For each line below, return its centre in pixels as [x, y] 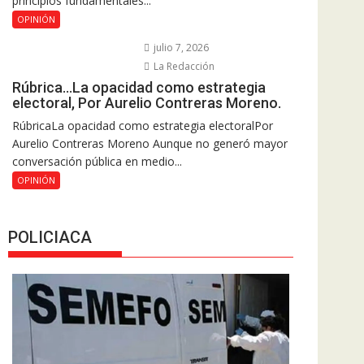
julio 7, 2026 [180, 48]
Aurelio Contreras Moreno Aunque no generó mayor [150, 144]
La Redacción [182, 67]
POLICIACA [50, 237]
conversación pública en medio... [97, 162]
